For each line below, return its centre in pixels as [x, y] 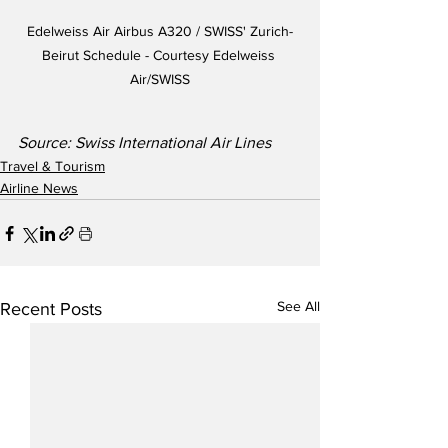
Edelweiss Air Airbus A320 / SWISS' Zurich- [160, 31]
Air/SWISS [160, 79]
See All [298, 306]
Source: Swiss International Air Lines [144, 143]
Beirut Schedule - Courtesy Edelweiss [160, 55]
